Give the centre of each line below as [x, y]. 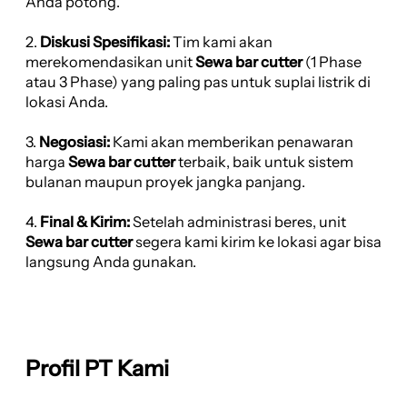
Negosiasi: [74, 142]
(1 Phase [332, 62]
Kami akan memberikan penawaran [232, 142]
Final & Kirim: [85, 222]
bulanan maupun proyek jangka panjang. [165, 182]
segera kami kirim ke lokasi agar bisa [257, 242]
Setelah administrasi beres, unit [238, 222]
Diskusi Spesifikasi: [105, 42]
